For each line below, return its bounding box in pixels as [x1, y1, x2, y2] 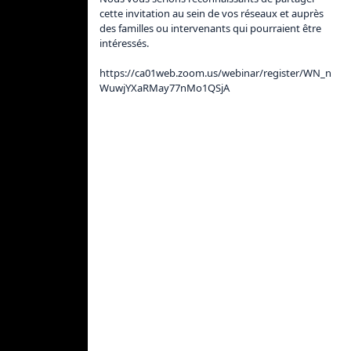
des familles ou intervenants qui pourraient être [100, 21, 324, 35]
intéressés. [100, 36, 151, 50]
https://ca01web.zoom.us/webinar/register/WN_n [100, 66, 331, 80]
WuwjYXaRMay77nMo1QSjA [100, 81, 230, 95]
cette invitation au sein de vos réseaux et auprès [100, 6, 326, 20]
